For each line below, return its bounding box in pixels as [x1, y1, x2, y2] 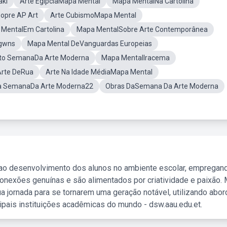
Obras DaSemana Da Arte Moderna [105, 82, 218, 90]
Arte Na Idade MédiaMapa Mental [46, 68, 153, 76]
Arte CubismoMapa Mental [50, 11, 136, 19]
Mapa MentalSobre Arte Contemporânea [77, 25, 208, 33]
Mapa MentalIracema [101, 54, 170, 62]
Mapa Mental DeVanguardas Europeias [27, 40, 152, 48]
